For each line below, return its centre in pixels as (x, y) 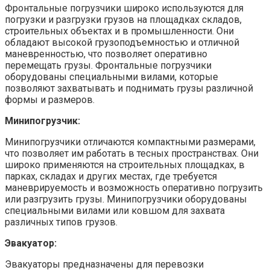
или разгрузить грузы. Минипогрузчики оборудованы (126, 199)
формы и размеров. (50, 99)
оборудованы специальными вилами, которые (111, 77)
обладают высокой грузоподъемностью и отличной (122, 42)
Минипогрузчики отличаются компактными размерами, (130, 142)
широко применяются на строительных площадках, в (125, 165)
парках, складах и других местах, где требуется (111, 176)
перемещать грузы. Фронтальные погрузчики (108, 65)
